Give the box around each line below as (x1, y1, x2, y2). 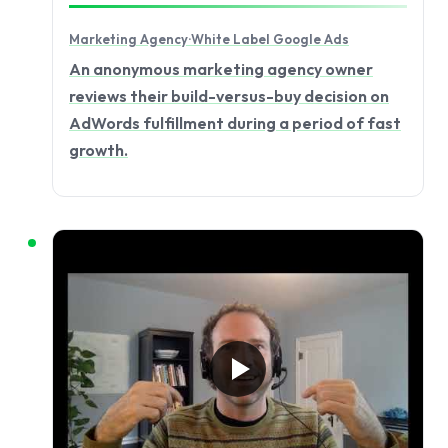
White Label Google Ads (191, 30, 349, 47)
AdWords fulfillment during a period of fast (69, 113, 401, 134)
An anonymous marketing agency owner (69, 59, 373, 80)
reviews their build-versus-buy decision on (69, 86, 389, 107)
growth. (69, 140, 128, 161)
